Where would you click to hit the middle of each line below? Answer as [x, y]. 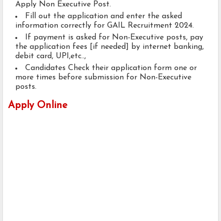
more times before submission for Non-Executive [103, 78]
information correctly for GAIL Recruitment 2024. [105, 26]
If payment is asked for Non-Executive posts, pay [114, 38]
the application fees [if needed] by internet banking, [110, 47]
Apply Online [38, 106]
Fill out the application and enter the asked [104, 17]
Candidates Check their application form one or [111, 68]
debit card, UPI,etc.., [52, 56]
